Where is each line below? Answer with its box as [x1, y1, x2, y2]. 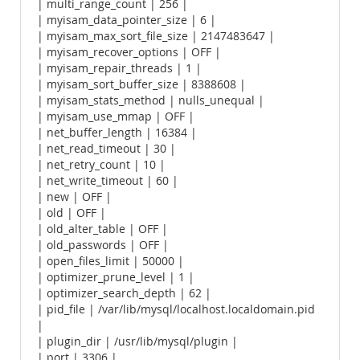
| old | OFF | [37, 206, 106, 220]
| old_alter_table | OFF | [37, 222, 168, 236]
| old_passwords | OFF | [37, 238, 169, 252]
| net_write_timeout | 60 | [37, 174, 178, 188]
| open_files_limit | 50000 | [37, 254, 184, 268]
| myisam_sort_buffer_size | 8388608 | [37, 77, 246, 92]
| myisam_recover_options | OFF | [37, 45, 221, 59]
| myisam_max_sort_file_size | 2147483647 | [37, 29, 275, 43]
